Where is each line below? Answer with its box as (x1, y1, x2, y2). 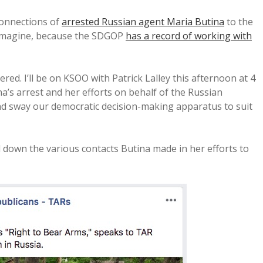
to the (224, 15, 253, 28)
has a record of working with (126, 29, 252, 42)
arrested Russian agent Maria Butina (62, 15, 224, 28)
